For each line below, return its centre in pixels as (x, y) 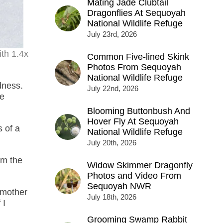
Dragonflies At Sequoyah (136, 13)
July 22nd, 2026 (112, 89)
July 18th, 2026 (111, 197)
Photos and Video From (134, 176)
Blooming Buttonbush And (138, 111)
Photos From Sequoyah (134, 67)
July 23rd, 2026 (112, 34)
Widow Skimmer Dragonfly (140, 166)
